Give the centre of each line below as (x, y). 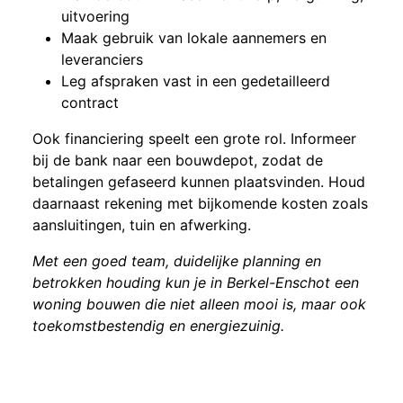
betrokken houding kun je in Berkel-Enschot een (196, 282)
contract (90, 102)
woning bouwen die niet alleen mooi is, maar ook (199, 304)
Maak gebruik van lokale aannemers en (194, 37)
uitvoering (95, 16)
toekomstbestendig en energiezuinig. (158, 325)
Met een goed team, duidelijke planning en (177, 260)
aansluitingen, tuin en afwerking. (142, 224)
